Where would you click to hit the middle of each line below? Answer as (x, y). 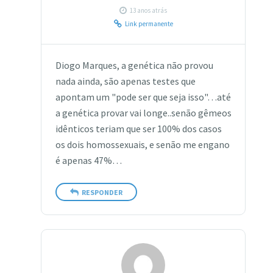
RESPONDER (102, 192)
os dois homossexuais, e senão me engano (142, 145)
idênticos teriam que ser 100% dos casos (138, 129)
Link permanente (149, 23)
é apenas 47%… (88, 161)
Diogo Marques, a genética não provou (134, 66)
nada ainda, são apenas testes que (125, 82)
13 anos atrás (149, 10)
